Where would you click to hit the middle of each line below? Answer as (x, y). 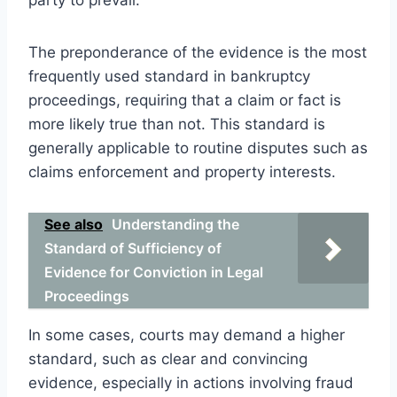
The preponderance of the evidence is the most (198, 52)
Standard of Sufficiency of (133, 248)
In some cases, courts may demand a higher (187, 335)
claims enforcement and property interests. (182, 171)
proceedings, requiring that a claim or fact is (185, 100)
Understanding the (175, 224)
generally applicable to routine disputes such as (198, 148)
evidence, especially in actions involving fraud (191, 382)
